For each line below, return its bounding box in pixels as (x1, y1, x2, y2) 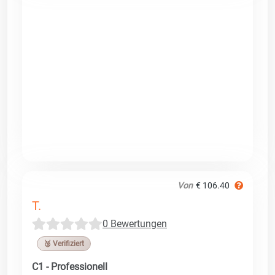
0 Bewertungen (103, 217, 167, 230)
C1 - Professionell (32, 260, 107, 273)
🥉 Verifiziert (44, 239, 84, 248)
